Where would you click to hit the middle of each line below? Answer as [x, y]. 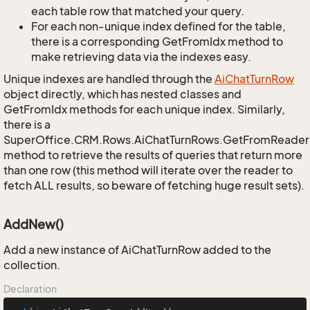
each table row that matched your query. [138, 11]
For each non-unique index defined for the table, [158, 26]
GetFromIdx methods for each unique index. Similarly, [144, 109]
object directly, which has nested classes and [122, 94]
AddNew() [34, 224]
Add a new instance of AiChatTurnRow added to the [137, 250]
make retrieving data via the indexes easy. [141, 57]
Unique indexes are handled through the [109, 79]
